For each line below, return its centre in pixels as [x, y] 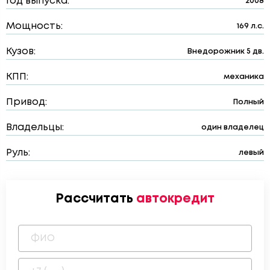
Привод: [27, 102]
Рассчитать [96, 199]
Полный [249, 102]
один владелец [233, 127]
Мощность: [34, 26]
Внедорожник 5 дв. [226, 51]
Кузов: [21, 51]
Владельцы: [35, 127]
